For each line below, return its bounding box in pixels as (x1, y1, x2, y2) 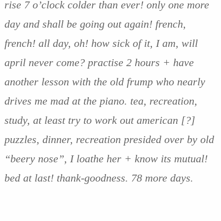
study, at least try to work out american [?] (4, 113, 195, 126)
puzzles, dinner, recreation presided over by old (4, 133, 214, 146)
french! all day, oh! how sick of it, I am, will (4, 37, 198, 49)
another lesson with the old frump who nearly (4, 75, 205, 88)
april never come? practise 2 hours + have (4, 56, 194, 69)
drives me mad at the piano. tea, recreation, (4, 94, 197, 107)
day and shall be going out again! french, (4, 17, 186, 30)
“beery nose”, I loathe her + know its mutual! (4, 152, 208, 165)
